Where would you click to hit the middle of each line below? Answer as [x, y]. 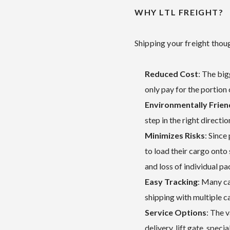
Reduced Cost [171, 74]
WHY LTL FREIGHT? [179, 12]
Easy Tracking [171, 181]
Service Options [176, 212]
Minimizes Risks [175, 135]
